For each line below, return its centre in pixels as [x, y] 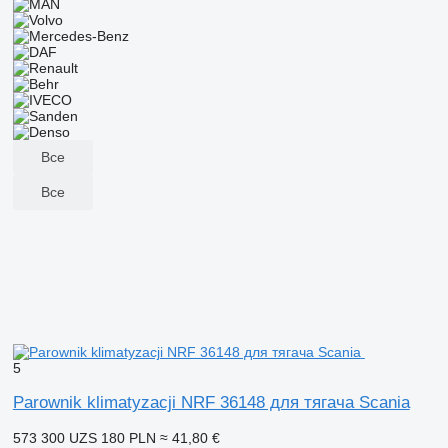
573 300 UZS [54, 437]
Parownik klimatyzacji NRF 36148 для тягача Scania [211, 402]
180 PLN [128, 437]
